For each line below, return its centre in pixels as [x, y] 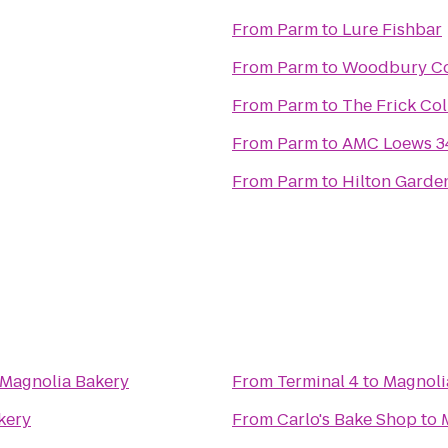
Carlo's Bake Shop [347, 419]
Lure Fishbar [392, 29]
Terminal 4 [318, 381]
